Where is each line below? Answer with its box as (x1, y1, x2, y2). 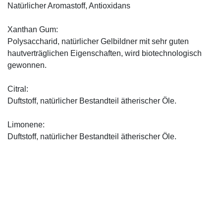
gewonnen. (7, 60, 47, 69)
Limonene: (7, 120, 45, 129)
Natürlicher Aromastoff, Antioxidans (7, 1, 130, 10)
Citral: (7, 84, 28, 93)
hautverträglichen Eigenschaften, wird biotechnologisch (7, 49, 202, 57)
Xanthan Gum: (7, 25, 58, 34)
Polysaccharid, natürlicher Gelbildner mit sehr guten (7, 37, 189, 46)
